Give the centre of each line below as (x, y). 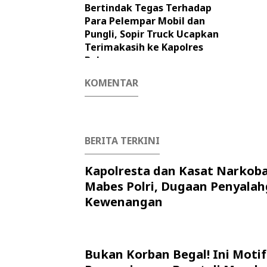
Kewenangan (124, 202)
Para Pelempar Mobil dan (145, 21)
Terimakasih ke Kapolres (144, 47)
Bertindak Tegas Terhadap (148, 8)
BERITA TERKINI (122, 141)
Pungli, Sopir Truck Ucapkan (152, 34)
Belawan (105, 60)
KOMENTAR (111, 83)
